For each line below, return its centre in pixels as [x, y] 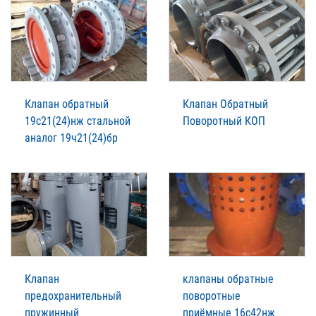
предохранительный [73, 296]
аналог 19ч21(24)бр [71, 138]
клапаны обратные [228, 279]
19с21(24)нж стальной [78, 121]
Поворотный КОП [224, 121]
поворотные [212, 296]
